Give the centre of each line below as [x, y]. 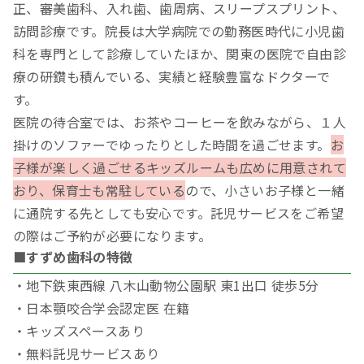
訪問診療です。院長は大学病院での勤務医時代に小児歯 [179, 31]
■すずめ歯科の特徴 [73, 257]
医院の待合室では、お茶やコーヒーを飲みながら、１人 [180, 122]
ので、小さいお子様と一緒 [265, 191]
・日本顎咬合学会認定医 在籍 [102, 308]
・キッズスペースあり [79, 331]
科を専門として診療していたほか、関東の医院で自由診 [180, 54]
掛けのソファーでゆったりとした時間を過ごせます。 [172, 145]
